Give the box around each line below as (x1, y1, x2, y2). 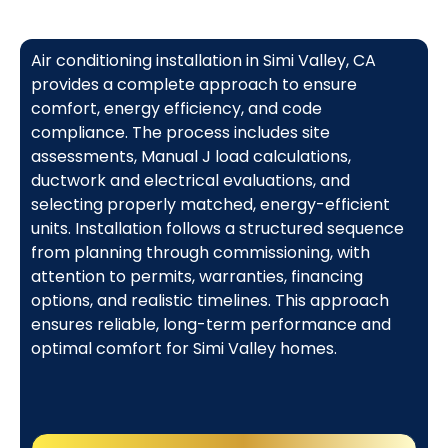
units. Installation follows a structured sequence (30, 217, 404, 241)
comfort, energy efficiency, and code (30, 97, 322, 121)
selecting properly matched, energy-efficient (30, 193, 390, 217)
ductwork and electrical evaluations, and (30, 169, 350, 193)
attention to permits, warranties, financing (30, 265, 363, 289)
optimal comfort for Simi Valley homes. (30, 337, 337, 361)
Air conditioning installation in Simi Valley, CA (30, 49, 376, 73)
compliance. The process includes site (30, 121, 330, 145)
